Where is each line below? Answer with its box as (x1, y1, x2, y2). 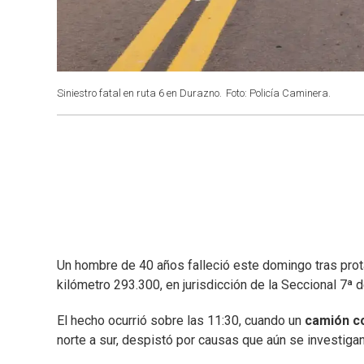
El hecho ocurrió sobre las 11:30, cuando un (57, 313, 305, 329)
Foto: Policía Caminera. (226, 87, 331, 99)
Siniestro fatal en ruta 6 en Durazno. (57, 87, 222, 99)
